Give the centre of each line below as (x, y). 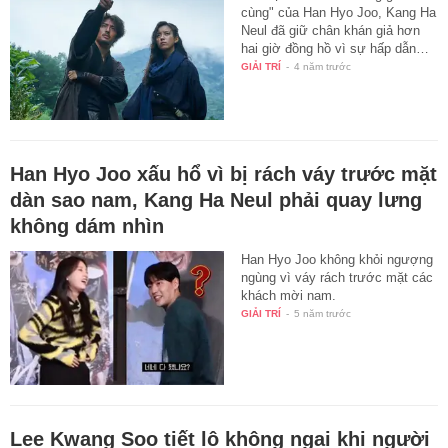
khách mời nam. (289, 296)
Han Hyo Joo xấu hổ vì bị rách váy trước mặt (223, 174)
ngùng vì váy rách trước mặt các (337, 278)
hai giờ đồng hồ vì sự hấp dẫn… (335, 49)
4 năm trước (323, 67)
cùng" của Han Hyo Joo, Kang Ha (339, 13)
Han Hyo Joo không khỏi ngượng (337, 260)
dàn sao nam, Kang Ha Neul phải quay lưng (216, 200)
